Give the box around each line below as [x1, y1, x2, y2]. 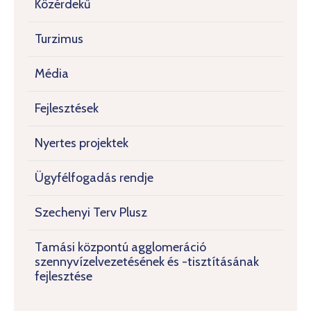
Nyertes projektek [35, 135, 128, 151]
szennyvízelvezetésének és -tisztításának [35, 254, 259, 269]
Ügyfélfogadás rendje [35, 170, 153, 185]
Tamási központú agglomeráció [35, 239, 206, 255]
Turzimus [35, 31, 83, 47]
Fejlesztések [35, 101, 99, 116]
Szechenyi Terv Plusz [35, 205, 147, 220]
